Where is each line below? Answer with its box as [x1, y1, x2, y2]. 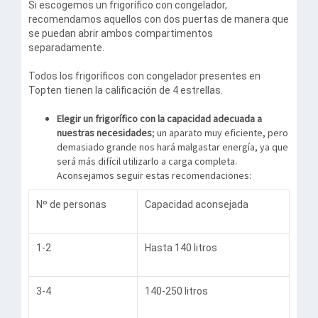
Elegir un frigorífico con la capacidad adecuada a [57, 112, 262, 125]
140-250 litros [145, 285, 208, 297]
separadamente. [28, 42, 104, 53]
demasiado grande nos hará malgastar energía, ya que [57, 141, 288, 153]
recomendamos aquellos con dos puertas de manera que [28, 13, 289, 25]
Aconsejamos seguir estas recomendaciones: [57, 169, 251, 182]
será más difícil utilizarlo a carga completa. [57, 155, 237, 168]
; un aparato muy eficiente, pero [152, 126, 288, 139]
